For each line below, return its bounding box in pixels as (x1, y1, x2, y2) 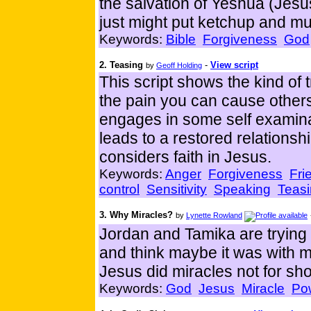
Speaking (214, 182, 271, 197)
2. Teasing (99, 60, 146, 71)
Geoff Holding (156, 61, 202, 70)
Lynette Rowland (186, 211, 242, 220)
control (99, 182, 140, 197)
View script (210, 60, 258, 71)
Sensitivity (146, 182, 207, 197)
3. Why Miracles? (99, 210, 173, 221)
